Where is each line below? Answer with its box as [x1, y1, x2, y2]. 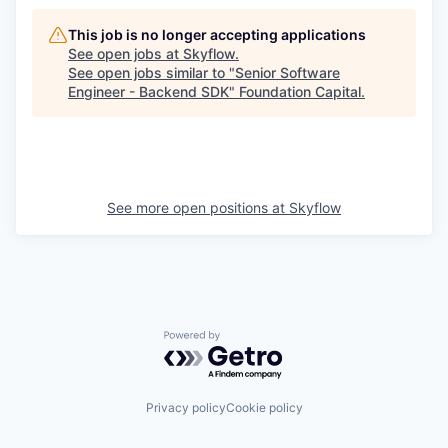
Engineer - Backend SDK [68, 83, 229, 100]
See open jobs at [68, 45, 183, 62]
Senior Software [235, 64, 340, 81]
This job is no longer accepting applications [68, 26, 366, 43]
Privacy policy [145, 400, 226, 415]
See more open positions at [107, 199, 289, 216]
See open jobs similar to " [68, 64, 235, 81]
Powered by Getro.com [163, 330, 339, 351]
